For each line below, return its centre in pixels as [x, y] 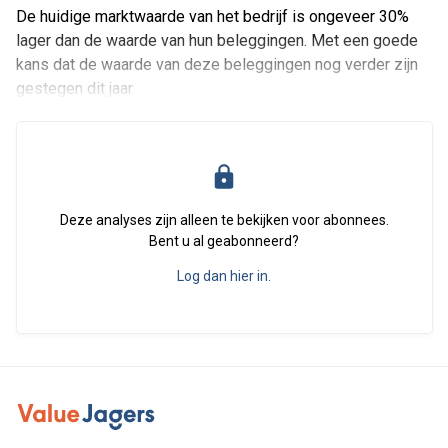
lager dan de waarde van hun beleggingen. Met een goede [216, 40]
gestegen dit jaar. [75, 88]
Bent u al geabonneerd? [224, 241]
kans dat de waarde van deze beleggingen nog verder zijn [216, 64]
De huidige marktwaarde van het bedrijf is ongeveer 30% [212, 16]
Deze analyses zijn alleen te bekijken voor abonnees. [224, 220]
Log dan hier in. [224, 276]
